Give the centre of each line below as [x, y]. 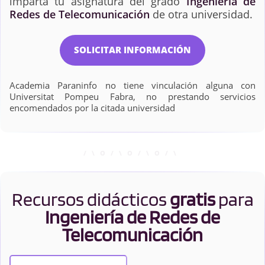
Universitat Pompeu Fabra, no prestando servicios [132, 97]
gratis [192, 199]
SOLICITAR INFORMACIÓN [132, 50]
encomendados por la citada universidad [92, 108]
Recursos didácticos [91, 199]
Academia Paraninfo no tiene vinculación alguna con [132, 85]
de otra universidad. [201, 14]
